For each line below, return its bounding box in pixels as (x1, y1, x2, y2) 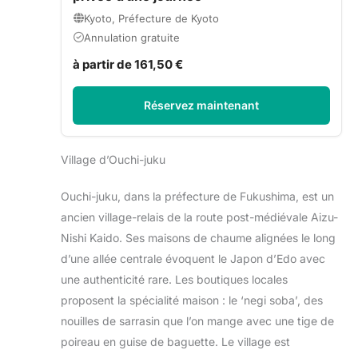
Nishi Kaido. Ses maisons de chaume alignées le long (61, 230, 336, 245)
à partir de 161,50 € (73, 56, 183, 72)
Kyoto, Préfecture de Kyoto (84, 11, 219, 25)
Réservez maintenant (144, 97, 259, 112)
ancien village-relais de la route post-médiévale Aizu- (61, 209, 338, 224)
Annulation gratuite (84, 30, 180, 44)
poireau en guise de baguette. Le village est (61, 334, 290, 348)
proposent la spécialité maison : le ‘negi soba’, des (61, 292, 323, 307)
